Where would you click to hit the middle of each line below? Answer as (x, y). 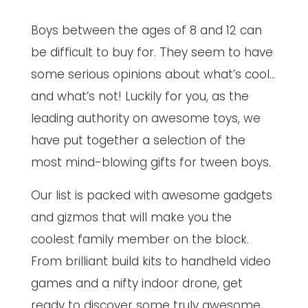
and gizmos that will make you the (131, 217)
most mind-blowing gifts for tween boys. (151, 162)
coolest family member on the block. (140, 239)
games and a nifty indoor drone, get (136, 283)
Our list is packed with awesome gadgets (151, 195)
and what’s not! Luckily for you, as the (140, 96)
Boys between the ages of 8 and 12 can (146, 30)
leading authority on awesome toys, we (145, 118)
